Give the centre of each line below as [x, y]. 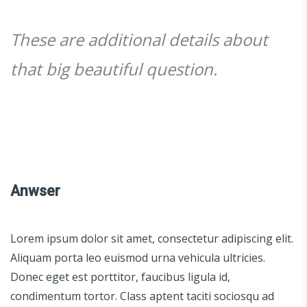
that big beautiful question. [114, 69]
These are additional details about [139, 39]
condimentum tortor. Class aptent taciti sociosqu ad [142, 296]
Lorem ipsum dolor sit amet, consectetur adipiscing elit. [152, 238]
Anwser [35, 191]
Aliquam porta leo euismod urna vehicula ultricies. [138, 257]
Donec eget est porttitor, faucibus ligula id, [120, 277]
